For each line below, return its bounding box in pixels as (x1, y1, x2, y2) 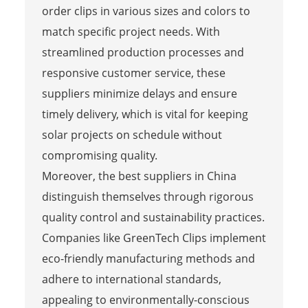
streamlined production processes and (41, 44, 244, 60)
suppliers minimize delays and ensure (41, 85, 237, 101)
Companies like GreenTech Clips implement (41, 230, 266, 245)
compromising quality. (41, 147, 157, 163)
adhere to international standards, (41, 271, 221, 287)
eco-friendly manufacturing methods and (41, 250, 255, 266)
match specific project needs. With (41, 23, 220, 39)
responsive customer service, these (41, 65, 225, 80)
